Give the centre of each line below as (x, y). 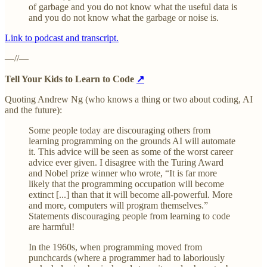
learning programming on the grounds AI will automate (132, 141)
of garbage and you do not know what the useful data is (133, 7)
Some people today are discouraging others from (119, 131)
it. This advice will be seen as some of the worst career (131, 152)
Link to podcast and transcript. (62, 38)
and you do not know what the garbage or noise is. (124, 18)
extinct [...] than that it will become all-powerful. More (131, 195)
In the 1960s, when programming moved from (115, 247)
